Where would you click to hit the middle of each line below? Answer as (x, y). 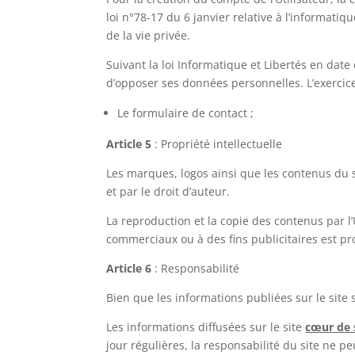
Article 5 (129, 143)
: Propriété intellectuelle (217, 143)
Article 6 (129, 268)
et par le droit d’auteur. (168, 191)
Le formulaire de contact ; (186, 113)
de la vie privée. (149, 35)
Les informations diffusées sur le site (206, 326)
